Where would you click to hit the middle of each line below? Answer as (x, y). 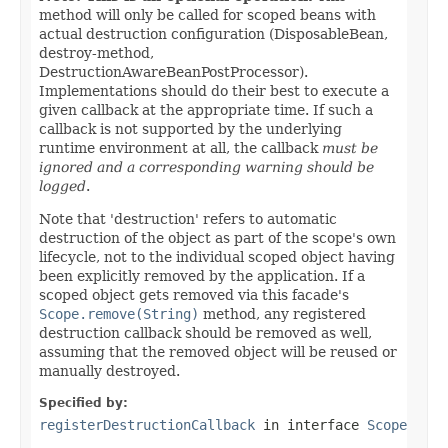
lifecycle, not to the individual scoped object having (217, 256)
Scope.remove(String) (119, 313)
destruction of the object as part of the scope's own (217, 237)
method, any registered (282, 313)
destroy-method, (96, 52)
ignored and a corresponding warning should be (206, 166)
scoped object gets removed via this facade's (194, 294)
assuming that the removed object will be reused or (218, 351)
